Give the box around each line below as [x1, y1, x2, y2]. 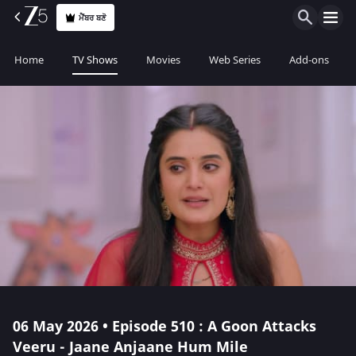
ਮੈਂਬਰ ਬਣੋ [79, 11, 107, 24]
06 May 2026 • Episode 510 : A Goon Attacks [13, 316, 316, 337]
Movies [146, 52, 180, 68]
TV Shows [72, 52, 118, 68]
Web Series [209, 52, 261, 68]
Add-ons [289, 52, 329, 68]
